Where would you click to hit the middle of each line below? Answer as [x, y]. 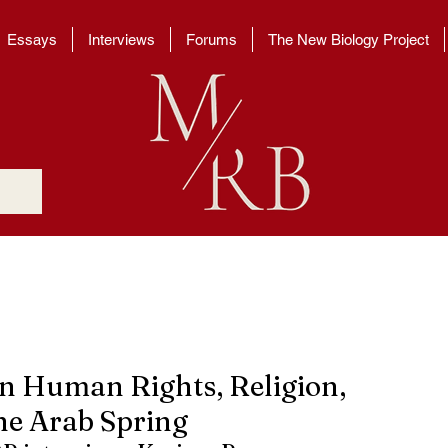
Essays [32, 39]
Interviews [121, 39]
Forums [211, 39]
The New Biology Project [348, 39]
